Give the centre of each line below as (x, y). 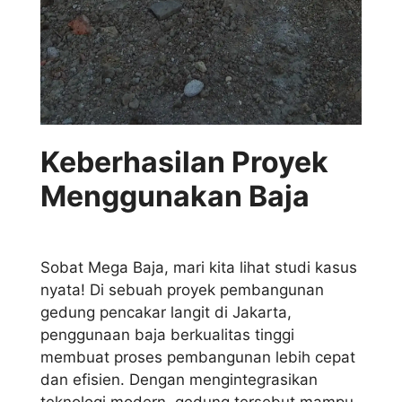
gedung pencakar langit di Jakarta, (166, 313)
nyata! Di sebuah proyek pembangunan (182, 290)
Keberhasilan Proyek (184, 162)
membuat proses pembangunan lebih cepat (198, 358)
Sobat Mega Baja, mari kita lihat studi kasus (199, 268)
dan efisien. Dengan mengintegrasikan (179, 380)
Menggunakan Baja (175, 197)
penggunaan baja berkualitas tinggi (167, 335)
